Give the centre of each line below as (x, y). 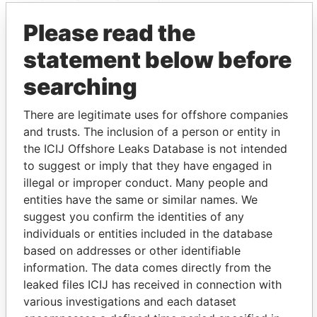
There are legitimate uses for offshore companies (156, 114)
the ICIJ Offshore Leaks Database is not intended (155, 148)
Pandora (99, 269)
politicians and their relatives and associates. (158, 209)
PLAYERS (229, 165)
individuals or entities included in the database (148, 233)
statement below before (157, 59)
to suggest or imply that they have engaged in (148, 165)
